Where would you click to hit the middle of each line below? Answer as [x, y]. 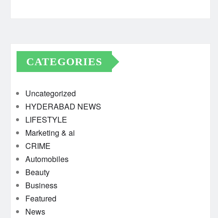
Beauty [37, 172]
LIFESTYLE [46, 119]
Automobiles [47, 159]
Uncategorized [51, 93]
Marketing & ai [50, 133]
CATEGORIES [64, 62]
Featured [41, 198]
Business [41, 185]
